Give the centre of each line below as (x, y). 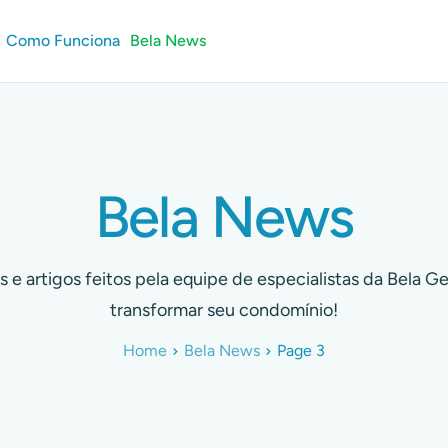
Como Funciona (63, 40)
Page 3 (301, 350)
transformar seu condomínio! (224, 310)
